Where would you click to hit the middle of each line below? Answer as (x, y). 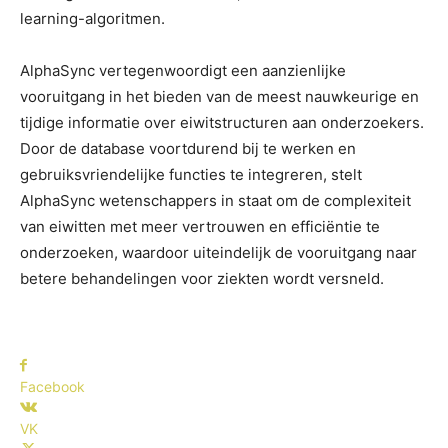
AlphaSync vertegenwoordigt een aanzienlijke (183, 70)
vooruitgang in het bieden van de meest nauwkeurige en (219, 96)
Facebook (52, 386)
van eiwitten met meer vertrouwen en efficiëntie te (200, 226)
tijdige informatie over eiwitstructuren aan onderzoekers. (222, 122)
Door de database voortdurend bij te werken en (188, 148)
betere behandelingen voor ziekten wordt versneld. (202, 278)
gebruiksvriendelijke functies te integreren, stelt (191, 174)
